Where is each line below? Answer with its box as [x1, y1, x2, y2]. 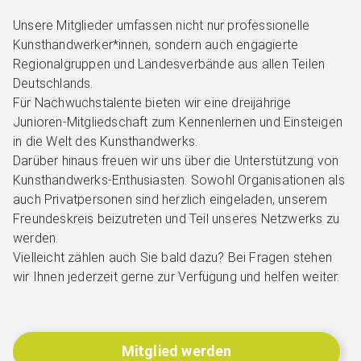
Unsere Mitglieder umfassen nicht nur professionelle [13, 17, 310, 33]
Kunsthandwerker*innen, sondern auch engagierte [13, 36, 299, 52]
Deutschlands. [13, 75, 93, 91]
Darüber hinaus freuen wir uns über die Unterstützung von [13, 152, 339, 168]
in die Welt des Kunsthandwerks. [13, 133, 198, 149]
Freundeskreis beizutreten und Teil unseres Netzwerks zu [13, 210, 340, 226]
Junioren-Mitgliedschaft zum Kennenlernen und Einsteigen [13, 114, 343, 130]
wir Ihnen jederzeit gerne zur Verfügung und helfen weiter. [13, 268, 340, 284]
